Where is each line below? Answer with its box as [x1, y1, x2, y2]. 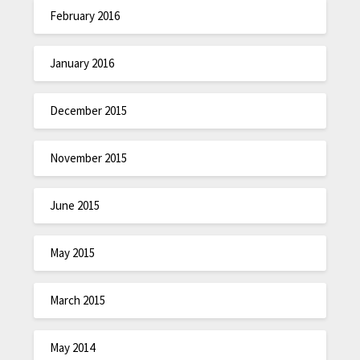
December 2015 [50, 102, 128, 118]
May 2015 [50, 244, 96, 260]
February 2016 [50, 7, 121, 23]
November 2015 [50, 149, 128, 166]
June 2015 [50, 197, 100, 213]
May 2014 [50, 339, 96, 355]
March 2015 [50, 292, 106, 308]
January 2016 [50, 55, 115, 71]
